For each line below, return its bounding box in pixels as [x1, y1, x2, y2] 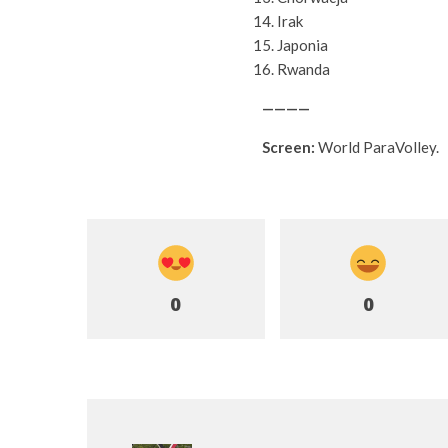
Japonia [277, 36, 328, 54]
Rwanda [277, 60, 330, 78]
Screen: [262, 138, 315, 156]
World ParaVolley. [315, 138, 439, 156]
